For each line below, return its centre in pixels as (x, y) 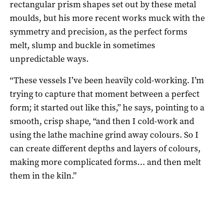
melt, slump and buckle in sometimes (82, 45)
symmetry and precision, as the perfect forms (99, 31)
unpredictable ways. (49, 59)
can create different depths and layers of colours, (105, 148)
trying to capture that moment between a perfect (105, 94)
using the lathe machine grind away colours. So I (104, 135)
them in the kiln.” (43, 175)
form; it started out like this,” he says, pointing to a (107, 107)
